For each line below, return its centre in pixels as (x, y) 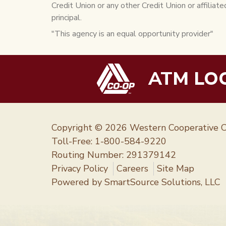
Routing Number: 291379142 (114, 155)
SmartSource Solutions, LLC (162, 182)
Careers (132, 169)
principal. (67, 17)
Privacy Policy (80, 169)
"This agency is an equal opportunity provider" (132, 34)
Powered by (78, 182)
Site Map (175, 169)
